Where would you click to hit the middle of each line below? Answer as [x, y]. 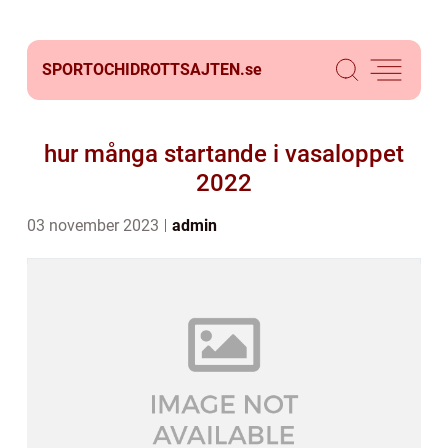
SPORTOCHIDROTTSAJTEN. [143, 69]
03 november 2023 [95, 225]
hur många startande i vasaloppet [224, 154]
